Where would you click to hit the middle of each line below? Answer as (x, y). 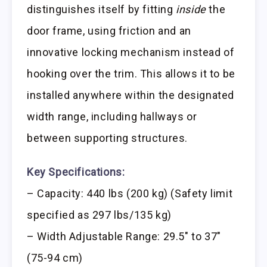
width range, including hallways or (112, 117)
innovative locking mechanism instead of (131, 52)
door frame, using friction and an (109, 31)
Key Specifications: (76, 172)
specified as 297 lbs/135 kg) (99, 215)
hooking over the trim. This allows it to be (131, 74)
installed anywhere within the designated (131, 95)
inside (191, 10)
